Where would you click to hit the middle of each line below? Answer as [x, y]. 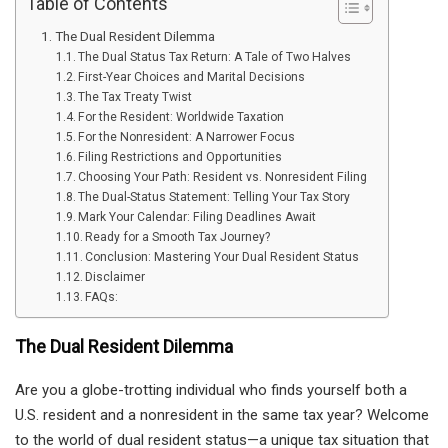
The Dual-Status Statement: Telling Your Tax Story [214, 197]
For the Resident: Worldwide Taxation [181, 117]
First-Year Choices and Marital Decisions [192, 77]
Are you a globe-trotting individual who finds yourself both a [211, 390]
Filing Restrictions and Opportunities [180, 157]
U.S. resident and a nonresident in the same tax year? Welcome [222, 415]
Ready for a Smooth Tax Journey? [178, 237]
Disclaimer [115, 277]
